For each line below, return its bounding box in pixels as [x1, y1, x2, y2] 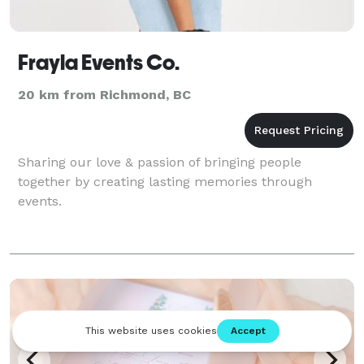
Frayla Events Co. [18, 50, 180, 75]
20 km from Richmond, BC [18, 86, 191, 102]
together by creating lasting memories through [18, 173, 312, 189]
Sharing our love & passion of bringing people [18, 154, 301, 170]
